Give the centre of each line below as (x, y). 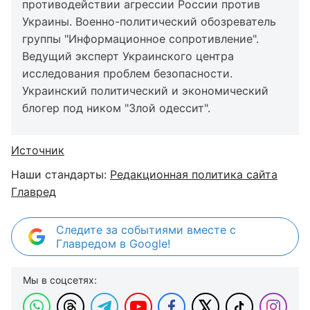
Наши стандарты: (61, 174)
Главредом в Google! (113, 244)
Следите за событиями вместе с (146, 230)
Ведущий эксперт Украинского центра (128, 56)
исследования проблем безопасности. (127, 73)
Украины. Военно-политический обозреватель (149, 21)
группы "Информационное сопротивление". (140, 39)
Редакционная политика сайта (194, 174)
